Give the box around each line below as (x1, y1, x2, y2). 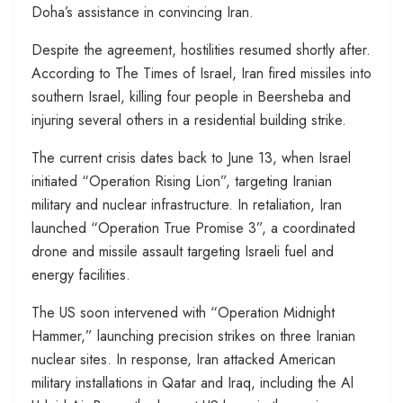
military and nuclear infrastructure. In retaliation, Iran (31, 194, 342, 216)
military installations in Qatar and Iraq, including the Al (31, 372, 354, 394)
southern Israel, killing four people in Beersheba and (31, 86, 351, 108)
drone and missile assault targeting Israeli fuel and (31, 241, 334, 263)
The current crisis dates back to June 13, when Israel (31, 148, 351, 169)
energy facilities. (31, 264, 130, 286)
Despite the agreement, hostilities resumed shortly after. (31, 40, 371, 61)
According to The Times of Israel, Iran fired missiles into (31, 63, 372, 85)
